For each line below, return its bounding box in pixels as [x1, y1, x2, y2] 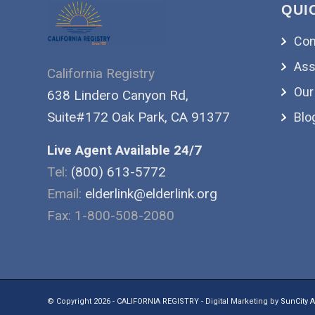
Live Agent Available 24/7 [47, 142, 202, 159]
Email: [47, 186, 85, 202]
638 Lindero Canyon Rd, [47, 87, 188, 104]
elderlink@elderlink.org [85, 186, 217, 202]
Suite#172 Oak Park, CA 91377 [47, 109, 230, 126]
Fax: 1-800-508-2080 [47, 207, 174, 224]
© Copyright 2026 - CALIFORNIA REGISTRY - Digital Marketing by [47, 297, 281, 307]
